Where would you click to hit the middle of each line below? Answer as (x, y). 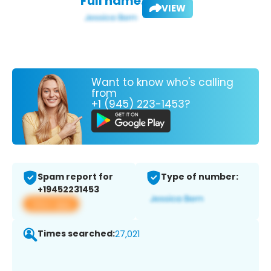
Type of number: (200, 177)
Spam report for (75, 177)
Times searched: (76, 234)
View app (51, 204)
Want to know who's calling (162, 82)
